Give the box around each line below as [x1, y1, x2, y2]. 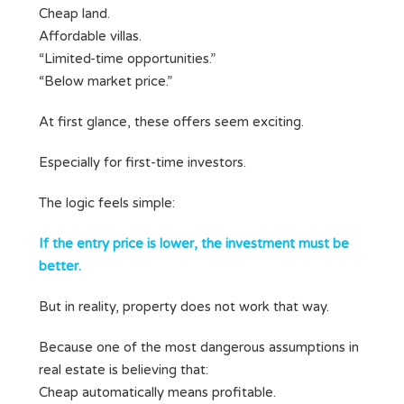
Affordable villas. [39, 28, 142, 45]
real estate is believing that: [39, 362, 208, 379]
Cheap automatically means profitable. [39, 384, 276, 401]
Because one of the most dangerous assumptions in [39, 339, 359, 356]
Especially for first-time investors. [39, 154, 246, 171]
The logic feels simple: [39, 195, 175, 212]
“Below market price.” [39, 73, 172, 90]
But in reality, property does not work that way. [39, 298, 329, 316]
